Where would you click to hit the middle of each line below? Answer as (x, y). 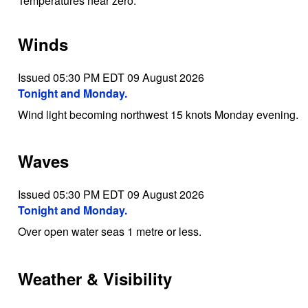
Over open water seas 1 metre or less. (109, 232)
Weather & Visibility (95, 279)
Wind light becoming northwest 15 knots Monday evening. (158, 114)
